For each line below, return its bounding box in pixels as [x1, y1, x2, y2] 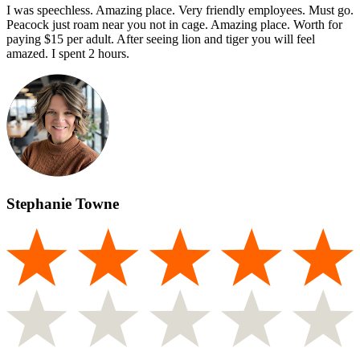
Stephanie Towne [6, 194, 119, 212]
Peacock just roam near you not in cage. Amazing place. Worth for [6, 18, 342, 32]
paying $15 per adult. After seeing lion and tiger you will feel [6, 32, 315, 47]
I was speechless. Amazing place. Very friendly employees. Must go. [6, 3, 354, 18]
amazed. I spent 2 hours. [6, 47, 129, 61]
